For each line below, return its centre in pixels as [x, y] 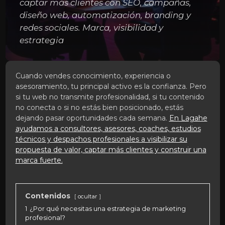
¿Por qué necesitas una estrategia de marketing [107, 208]
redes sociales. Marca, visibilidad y [91, 27]
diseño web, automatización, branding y [105, 15]
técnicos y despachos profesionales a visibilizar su [101, 139]
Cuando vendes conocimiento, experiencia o [93, 76]
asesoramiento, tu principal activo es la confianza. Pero [111, 86]
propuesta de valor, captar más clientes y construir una [111, 149]
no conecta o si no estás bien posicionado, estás [99, 107]
